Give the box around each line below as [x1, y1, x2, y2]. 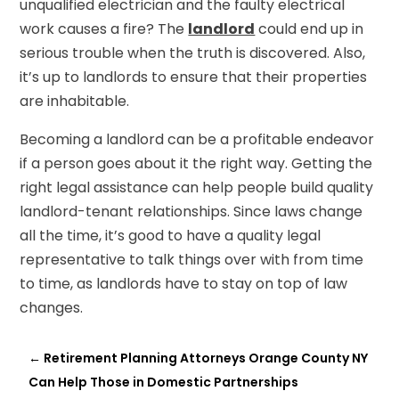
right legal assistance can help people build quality [20, 176, 374, 198]
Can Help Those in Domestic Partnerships [28, 372, 299, 391]
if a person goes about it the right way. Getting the [20, 152, 373, 174]
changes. [20, 297, 84, 318]
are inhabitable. [20, 90, 130, 111]
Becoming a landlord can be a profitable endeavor [20, 128, 375, 150]
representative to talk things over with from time [20, 248, 364, 270]
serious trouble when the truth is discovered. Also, [20, 42, 366, 63]
